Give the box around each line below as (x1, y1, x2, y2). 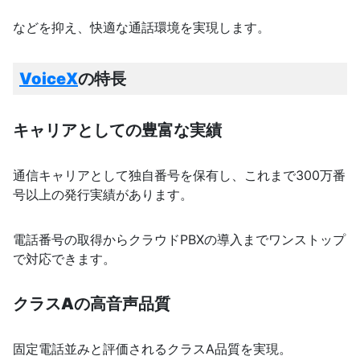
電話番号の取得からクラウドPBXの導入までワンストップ (13, 231, 346, 248)
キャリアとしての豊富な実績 (13, 121, 222, 141)
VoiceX (19, 69, 78, 89)
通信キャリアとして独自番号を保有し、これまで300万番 (13, 167, 346, 184)
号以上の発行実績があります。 (13, 186, 193, 203)
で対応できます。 (13, 251, 116, 268)
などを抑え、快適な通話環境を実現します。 (13, 19, 270, 36)
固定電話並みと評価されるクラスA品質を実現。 (13, 341, 292, 358)
